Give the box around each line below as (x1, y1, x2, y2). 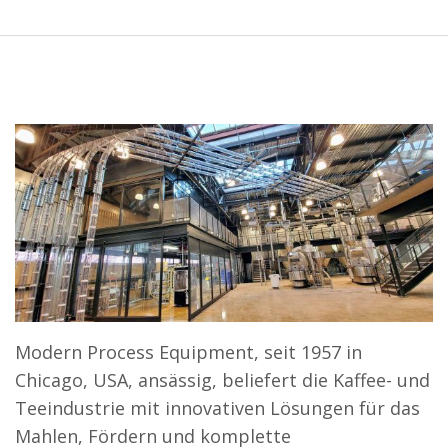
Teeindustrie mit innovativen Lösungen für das (15, 395, 420, 420)
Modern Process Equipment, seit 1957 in (15, 339, 362, 364)
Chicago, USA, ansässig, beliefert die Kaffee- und (15, 367, 430, 392)
